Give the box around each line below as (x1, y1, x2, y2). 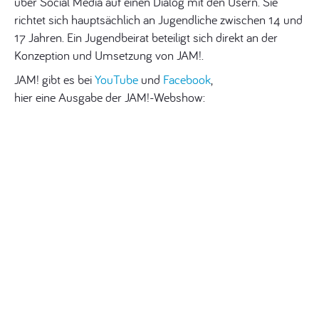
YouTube (95, 71, 138, 88)
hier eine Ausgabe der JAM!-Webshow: (14, 89, 205, 105)
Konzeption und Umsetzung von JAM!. (14, 47, 204, 63)
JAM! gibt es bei (14, 71, 95, 88)
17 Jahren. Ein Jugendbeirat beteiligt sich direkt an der (14, 29, 278, 46)
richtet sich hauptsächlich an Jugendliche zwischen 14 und (14, 11, 303, 28)
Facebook (163, 71, 211, 88)
